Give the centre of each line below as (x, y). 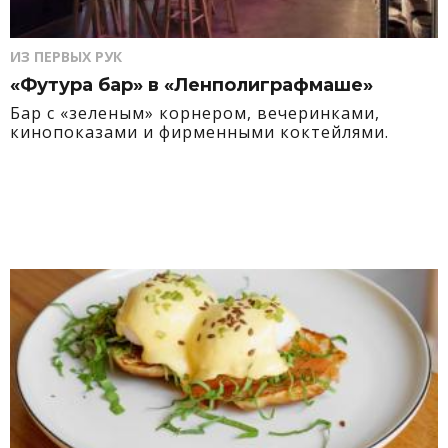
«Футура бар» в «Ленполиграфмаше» (191, 85)
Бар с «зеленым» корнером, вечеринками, (195, 113)
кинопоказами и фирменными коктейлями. (199, 132)
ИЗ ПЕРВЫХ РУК (66, 56)
